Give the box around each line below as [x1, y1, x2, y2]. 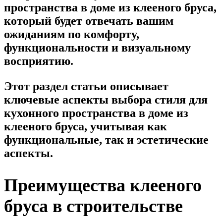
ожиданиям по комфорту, [4, 27, 139, 41]
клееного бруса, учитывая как [4, 119, 167, 133]
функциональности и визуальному [4, 41, 191, 54]
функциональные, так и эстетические [4, 133, 209, 146]
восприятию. [4, 54, 73, 67]
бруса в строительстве [4, 196, 183, 216]
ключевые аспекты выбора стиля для [4, 93, 208, 106]
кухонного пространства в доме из [4, 106, 188, 119]
